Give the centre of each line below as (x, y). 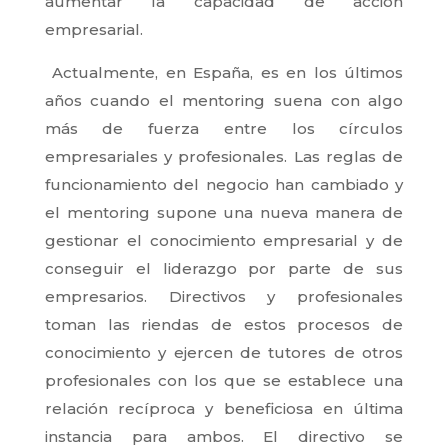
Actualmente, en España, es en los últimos (224, 72)
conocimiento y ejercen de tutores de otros (224, 352)
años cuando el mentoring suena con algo (224, 100)
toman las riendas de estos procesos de (224, 324)
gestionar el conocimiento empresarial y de (224, 240)
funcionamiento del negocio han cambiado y (224, 184)
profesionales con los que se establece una (224, 380)
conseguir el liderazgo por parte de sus (224, 268)
